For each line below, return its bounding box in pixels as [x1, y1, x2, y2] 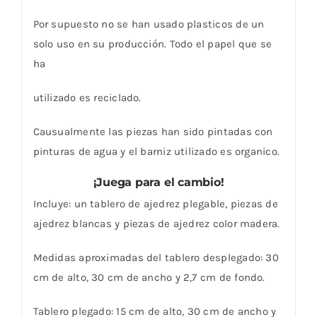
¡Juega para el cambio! [93, 175, 224, 189]
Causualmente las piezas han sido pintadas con [33, 125, 273, 138]
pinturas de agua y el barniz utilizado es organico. [33, 144, 279, 158]
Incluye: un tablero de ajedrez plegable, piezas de [33, 197, 278, 211]
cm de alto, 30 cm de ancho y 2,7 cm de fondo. [33, 271, 265, 284]
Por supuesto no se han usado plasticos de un [33, 17, 265, 30]
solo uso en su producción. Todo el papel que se [33, 37, 272, 50]
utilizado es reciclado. [33, 91, 142, 104]
